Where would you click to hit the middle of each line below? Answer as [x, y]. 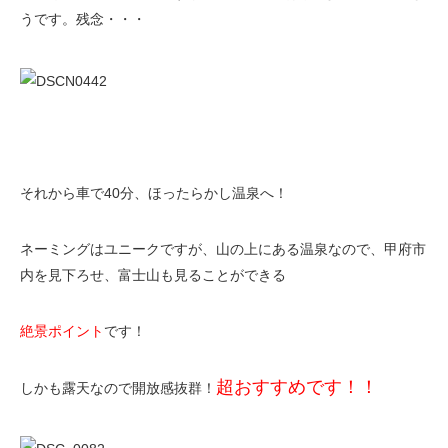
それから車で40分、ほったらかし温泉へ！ [154, 192]
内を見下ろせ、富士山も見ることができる [153, 274]
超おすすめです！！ [297, 386]
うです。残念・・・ [83, 19]
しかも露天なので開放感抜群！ [118, 387]
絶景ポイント [62, 330]
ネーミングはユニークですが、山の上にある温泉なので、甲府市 [223, 248]
